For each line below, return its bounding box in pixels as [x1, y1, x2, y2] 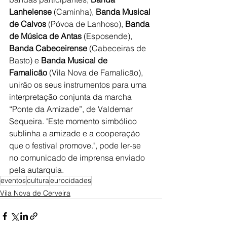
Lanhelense [9, 7, 52, 17]
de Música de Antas [9, 31, 82, 42]
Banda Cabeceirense [9, 43, 87, 54]
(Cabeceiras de [87, 43, 148, 54]
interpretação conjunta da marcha [9, 92, 134, 102]
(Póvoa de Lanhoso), [46, 19, 125, 29]
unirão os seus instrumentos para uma [9, 80, 148, 90]
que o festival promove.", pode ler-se [9, 140, 143, 151]
